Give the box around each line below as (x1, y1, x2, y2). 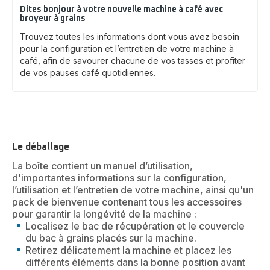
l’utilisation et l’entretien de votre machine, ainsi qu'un (12, 184, 254, 196)
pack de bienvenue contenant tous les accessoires (12, 196, 242, 209)
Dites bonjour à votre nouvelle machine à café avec (20, 5, 223, 14)
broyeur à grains (20, 14, 86, 24)
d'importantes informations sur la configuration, (12, 172, 227, 184)
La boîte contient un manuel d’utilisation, (12, 160, 193, 172)
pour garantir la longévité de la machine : (12, 208, 196, 221)
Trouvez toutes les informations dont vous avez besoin (20, 31, 239, 42)
